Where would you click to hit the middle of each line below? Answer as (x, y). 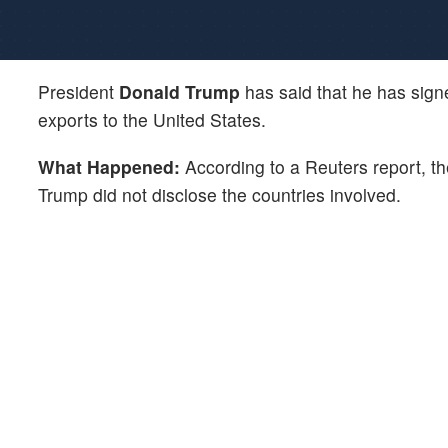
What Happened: (109, 166)
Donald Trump (179, 91)
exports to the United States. (154, 119)
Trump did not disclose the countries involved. (219, 194)
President (78, 91)
